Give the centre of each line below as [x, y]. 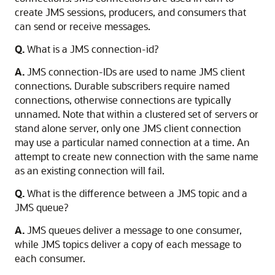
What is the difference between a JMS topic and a [136, 193]
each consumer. [50, 258]
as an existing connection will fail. [90, 170]
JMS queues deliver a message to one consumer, [133, 230]
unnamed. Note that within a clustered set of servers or [137, 114]
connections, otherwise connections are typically [123, 100]
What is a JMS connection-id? [91, 49]
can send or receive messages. [83, 26]
